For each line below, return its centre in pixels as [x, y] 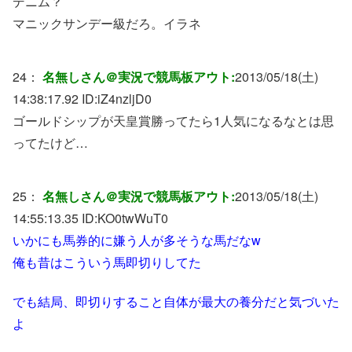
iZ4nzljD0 [125, 98]
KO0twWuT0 [133, 218]
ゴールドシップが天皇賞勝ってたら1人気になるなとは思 [173, 120]
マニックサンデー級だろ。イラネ [107, 23]
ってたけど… [50, 142]
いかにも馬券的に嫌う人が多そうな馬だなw [137, 240]
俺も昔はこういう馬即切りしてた [107, 262]
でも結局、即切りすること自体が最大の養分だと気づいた [176, 302]
